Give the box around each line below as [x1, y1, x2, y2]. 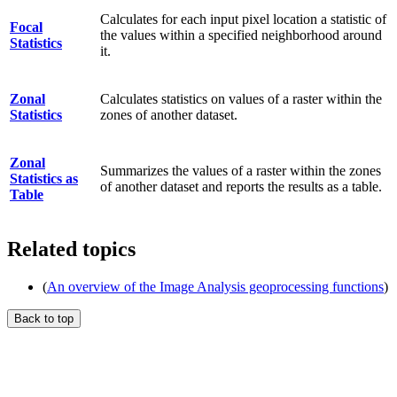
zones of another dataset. [100, 107, 237, 123]
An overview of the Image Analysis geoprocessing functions [47, 278, 384, 294]
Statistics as [10, 171, 78, 187]
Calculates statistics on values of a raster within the [100, 91, 382, 107]
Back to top [14, 311, 74, 325]
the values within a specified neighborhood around [100, 27, 382, 43]
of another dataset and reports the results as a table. [100, 179, 382, 195]
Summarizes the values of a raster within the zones [100, 163, 381, 179]
